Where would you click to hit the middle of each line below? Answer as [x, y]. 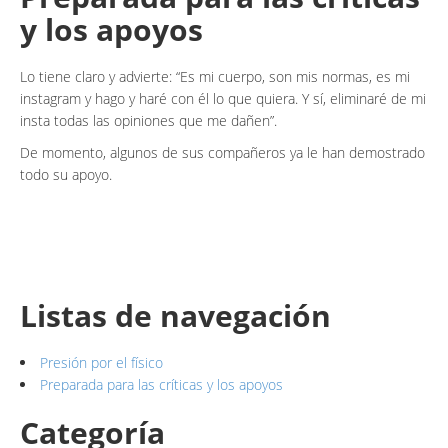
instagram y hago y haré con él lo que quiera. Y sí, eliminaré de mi [223, 98]
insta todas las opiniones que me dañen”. [148, 120]
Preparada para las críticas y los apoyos [161, 384]
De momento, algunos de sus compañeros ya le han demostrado [222, 152]
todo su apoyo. [66, 174]
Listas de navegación [175, 315]
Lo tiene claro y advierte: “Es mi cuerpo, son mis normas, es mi [215, 76]
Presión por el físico [101, 362]
